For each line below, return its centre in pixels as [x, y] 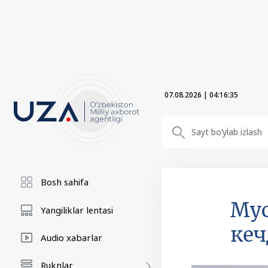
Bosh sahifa [65, 182]
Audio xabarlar [71, 237]
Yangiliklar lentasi [77, 210]
